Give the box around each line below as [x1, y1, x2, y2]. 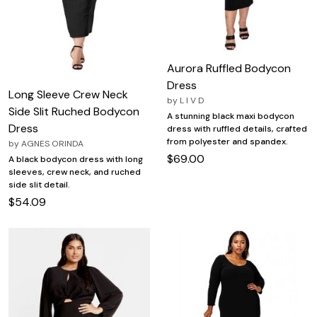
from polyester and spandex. [167, 135, 288, 147]
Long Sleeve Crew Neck [8, 87, 128, 103]
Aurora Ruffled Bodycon [167, 60, 291, 76]
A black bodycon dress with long [8, 154, 143, 166]
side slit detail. [8, 179, 70, 191]
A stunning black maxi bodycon [167, 110, 294, 122]
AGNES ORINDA [21, 138, 83, 150]
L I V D [180, 94, 204, 106]
